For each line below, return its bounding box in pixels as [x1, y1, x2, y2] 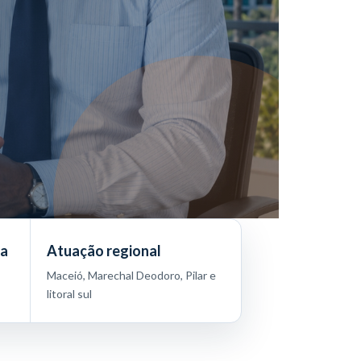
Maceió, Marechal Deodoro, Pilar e [46, 268, 216, 282]
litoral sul [46, 287, 92, 301]
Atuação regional [46, 242, 161, 259]
